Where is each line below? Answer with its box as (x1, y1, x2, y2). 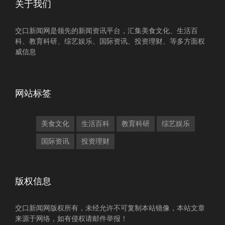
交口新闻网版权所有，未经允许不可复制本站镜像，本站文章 (15, 204, 205, 212)
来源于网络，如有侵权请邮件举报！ (15, 214, 128, 222)
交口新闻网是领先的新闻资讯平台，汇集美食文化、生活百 (15, 27, 198, 35)
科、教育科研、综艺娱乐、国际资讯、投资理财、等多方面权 (15, 37, 205, 45)
